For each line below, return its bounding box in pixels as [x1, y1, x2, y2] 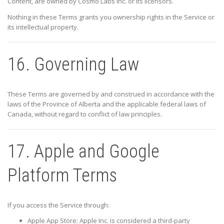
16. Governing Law [7, 53, 139, 75]
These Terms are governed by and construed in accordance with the [7, 89, 214, 98]
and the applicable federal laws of [100, 99, 206, 108]
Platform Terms [7, 164, 117, 186]
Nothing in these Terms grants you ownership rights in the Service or [7, 12, 214, 21]
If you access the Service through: [7, 200, 109, 209]
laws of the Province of [7, 99, 78, 108]
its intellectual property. [7, 22, 78, 31]
